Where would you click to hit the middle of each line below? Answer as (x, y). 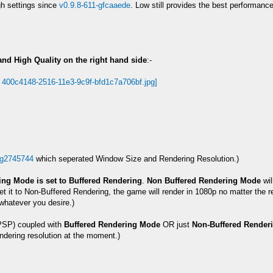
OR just (176, 225)
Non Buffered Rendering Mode (204, 181)
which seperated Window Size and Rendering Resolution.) (136, 159)
